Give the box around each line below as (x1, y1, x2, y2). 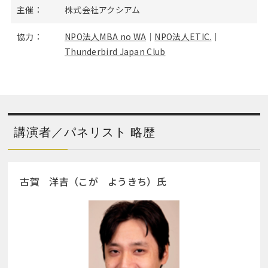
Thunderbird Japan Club (64, 45, 166, 57)
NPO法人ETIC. (154, 31, 212, 42)
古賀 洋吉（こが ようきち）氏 (20, 174, 166, 188)
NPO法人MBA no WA (64, 31, 147, 42)
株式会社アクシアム (64, 4, 141, 16)
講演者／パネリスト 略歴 (14, 126, 156, 139)
